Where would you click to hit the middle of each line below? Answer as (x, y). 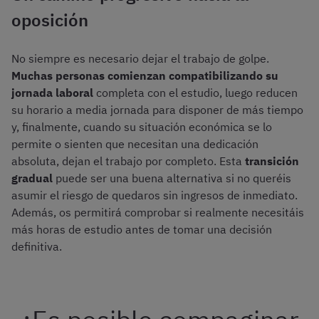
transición (272, 161)
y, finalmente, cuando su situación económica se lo (142, 127)
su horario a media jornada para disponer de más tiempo (157, 110)
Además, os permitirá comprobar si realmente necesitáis (158, 213)
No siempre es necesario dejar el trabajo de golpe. (140, 59)
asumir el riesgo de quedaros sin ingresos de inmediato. (155, 195)
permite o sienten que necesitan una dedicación (135, 144)
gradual (33, 178)
